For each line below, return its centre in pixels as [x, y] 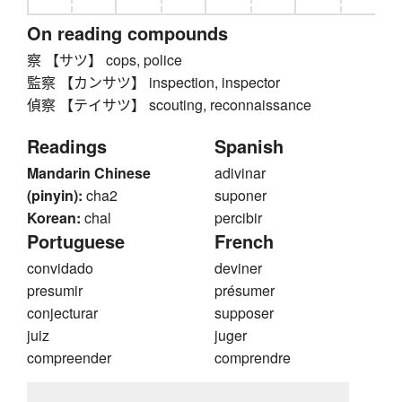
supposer [244, 313]
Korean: [54, 218]
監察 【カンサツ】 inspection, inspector [153, 83]
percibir [238, 218]
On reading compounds [127, 33]
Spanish [249, 146]
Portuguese [76, 241]
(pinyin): [55, 196]
